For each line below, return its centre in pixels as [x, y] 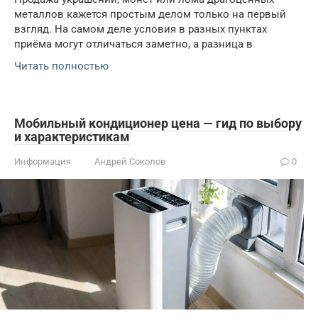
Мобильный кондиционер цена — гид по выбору [158, 124]
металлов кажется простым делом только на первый [150, 15]
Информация [43, 162]
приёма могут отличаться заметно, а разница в [133, 44]
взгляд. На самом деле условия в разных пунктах [141, 29]
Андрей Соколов [130, 162]
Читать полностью [61, 66]
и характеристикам [72, 137]
